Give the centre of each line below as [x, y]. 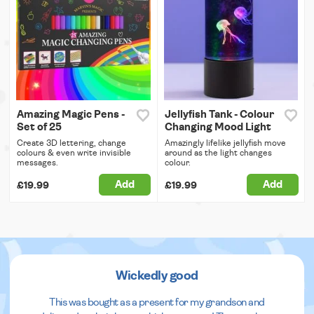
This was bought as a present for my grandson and [157, 302]
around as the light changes [218, 152]
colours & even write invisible [74, 152]
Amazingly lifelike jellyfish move [225, 143]
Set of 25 [39, 127]
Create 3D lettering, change [71, 143]
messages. [37, 162]
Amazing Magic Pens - [71, 114]
